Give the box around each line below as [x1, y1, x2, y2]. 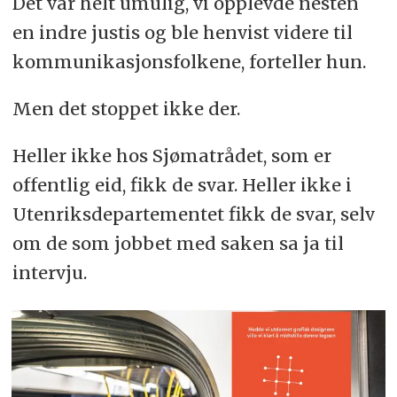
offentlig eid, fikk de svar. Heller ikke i [12, 174, 352, 197]
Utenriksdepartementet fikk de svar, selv [12, 203, 375, 226]
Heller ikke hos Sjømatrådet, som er [12, 144, 331, 167]
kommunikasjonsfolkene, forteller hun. [12, 51, 366, 74]
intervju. [12, 261, 87, 284]
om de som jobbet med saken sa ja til [12, 232, 344, 255]
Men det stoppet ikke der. [12, 97, 240, 121]
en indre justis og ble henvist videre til [12, 21, 353, 44]
